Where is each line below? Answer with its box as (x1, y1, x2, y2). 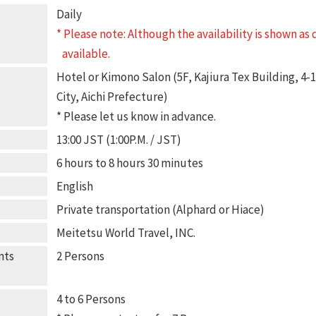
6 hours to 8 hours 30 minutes (56, 155, 203, 171)
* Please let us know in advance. (56, 109, 216, 124)
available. (61, 46, 110, 61)
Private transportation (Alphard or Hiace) (56, 202, 265, 217)
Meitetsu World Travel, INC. (56, 225, 195, 241)
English (56, 178, 93, 194)
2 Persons (56, 248, 104, 264)
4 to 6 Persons (56, 291, 126, 307)
